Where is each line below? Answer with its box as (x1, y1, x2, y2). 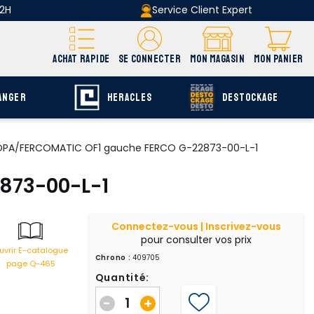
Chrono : (95, 252, 131, 263)
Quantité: (95, 270, 150, 285)
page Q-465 (6, 257, 55, 269)
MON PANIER (253, 52, 303, 65)
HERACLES (107, 90, 152, 104)
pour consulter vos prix (141, 232, 252, 247)
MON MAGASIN (189, 52, 245, 65)
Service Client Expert (152, 3, 252, 17)
